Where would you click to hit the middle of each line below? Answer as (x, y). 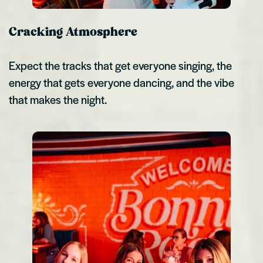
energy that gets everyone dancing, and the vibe (122, 83)
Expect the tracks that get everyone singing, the (120, 66)
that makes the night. (59, 100)
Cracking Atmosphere (73, 33)
